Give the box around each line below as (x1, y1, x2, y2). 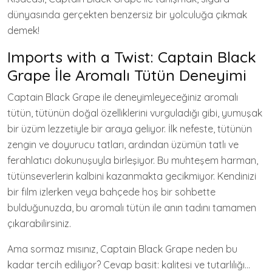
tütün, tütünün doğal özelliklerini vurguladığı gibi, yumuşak (7, 107, 262, 119)
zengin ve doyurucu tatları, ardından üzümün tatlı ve (7, 138, 239, 151)
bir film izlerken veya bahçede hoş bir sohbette (7, 186, 216, 198)
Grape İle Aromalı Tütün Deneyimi (7, 66, 246, 84)
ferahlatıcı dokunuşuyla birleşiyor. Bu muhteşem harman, (7, 154, 258, 166)
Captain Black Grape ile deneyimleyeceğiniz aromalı (7, 91, 238, 103)
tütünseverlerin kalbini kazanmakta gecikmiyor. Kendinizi (7, 170, 256, 182)
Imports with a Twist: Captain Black (7, 47, 256, 66)
